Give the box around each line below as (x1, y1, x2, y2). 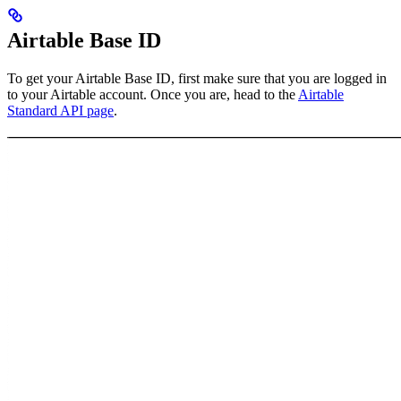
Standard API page (7, 102, 114, 118)
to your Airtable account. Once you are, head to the (7, 86, 298, 102)
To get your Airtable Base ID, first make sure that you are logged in (7, 70, 387, 86)
